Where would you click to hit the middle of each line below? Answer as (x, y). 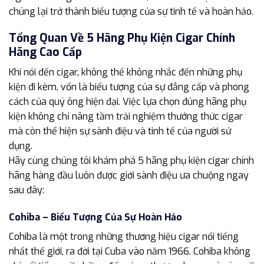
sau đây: (27, 190)
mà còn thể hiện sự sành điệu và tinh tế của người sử (120, 131)
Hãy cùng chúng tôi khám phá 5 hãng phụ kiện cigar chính (131, 161)
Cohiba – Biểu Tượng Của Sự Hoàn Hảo (95, 217)
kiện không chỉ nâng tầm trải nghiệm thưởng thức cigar (126, 117)
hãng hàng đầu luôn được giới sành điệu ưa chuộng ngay (129, 176)
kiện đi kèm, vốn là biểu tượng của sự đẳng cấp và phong (129, 87)
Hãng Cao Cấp (45, 52)
